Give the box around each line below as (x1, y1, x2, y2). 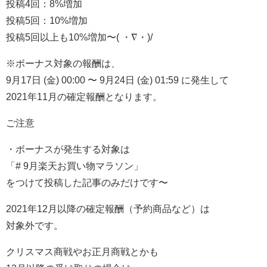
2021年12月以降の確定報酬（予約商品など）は (6, 204, 210, 214)
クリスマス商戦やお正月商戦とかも (6, 247, 159, 257)
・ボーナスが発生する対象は (6, 144, 130, 154)
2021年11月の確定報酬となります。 (6, 92, 162, 102)
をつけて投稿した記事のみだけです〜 (6, 178, 168, 188)
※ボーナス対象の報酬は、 (6, 58, 120, 69)
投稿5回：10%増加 (6, 15, 88, 26)
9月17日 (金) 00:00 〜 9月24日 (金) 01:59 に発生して (6, 75, 229, 85)
